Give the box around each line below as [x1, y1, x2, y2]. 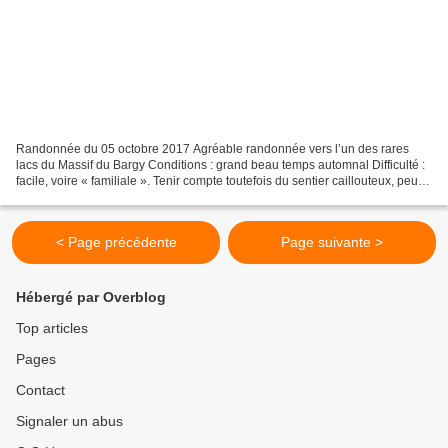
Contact [16, 382, 65, 399]
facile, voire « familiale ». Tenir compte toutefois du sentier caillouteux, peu [16, 174, 418, 189]
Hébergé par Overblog [16, 289, 166, 306]
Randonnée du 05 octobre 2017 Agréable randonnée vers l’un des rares [16, 142, 409, 157]
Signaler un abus [16, 413, 123, 430]
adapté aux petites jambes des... [16, 190, 191, 205]
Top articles [16, 320, 88, 337]
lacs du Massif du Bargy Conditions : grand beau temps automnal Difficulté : [16, 158, 425, 173]
